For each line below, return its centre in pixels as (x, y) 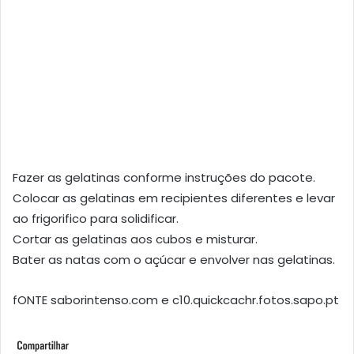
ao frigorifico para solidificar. (96, 218)
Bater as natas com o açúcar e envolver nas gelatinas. (174, 259)
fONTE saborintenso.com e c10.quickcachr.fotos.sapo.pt (176, 299)
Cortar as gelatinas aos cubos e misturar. (135, 239)
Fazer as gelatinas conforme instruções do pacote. (164, 177)
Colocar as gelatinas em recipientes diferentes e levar (174, 198)
